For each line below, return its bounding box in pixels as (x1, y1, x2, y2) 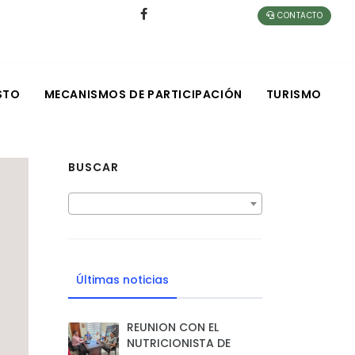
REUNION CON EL (127, 319, 219, 335)
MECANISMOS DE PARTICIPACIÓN (44, 86, 242, 102)
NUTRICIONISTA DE (127, 335, 231, 351)
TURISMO (265, 86, 322, 102)
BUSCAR (68, 159, 119, 175)
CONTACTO (274, 10, 323, 21)
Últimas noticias (76, 272, 169, 288)
